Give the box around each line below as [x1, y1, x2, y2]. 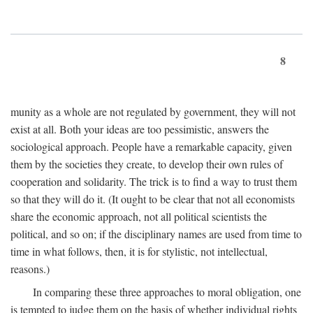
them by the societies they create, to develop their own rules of [10, 156, 283, 172]
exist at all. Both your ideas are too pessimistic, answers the [10, 122, 269, 137]
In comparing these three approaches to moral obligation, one [33, 284, 301, 300]
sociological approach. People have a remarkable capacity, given [10, 139, 292, 154]
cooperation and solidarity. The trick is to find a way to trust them [10, 174, 297, 189]
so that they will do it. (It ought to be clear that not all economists [10, 191, 295, 207]
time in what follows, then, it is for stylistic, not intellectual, [10, 244, 268, 259]
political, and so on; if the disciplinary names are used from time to [10, 226, 302, 242]
